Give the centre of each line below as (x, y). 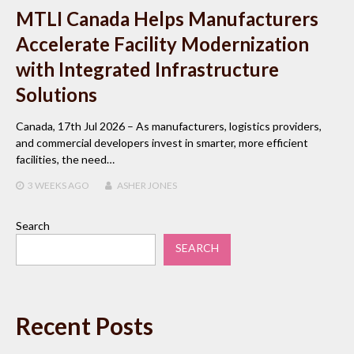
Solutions (56, 94)
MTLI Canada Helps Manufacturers (167, 18)
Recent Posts (85, 325)
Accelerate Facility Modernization (162, 43)
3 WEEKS (47, 185)
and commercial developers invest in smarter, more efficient (162, 142)
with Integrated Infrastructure (147, 69)
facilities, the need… (65, 159)
